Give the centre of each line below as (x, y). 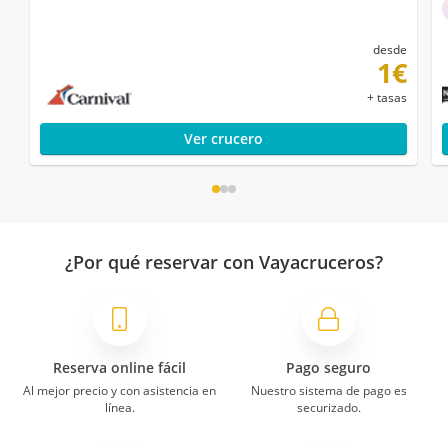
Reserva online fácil (119, 367)
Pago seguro (328, 367)
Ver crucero (223, 138)
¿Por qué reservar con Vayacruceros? (224, 262)
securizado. (328, 407)
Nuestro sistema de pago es (328, 390)
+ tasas (386, 97)
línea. (119, 407)
